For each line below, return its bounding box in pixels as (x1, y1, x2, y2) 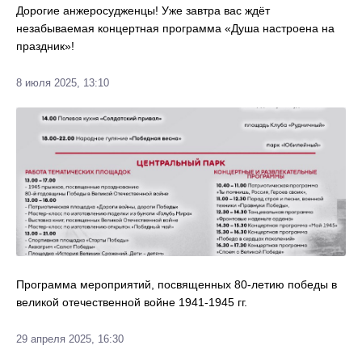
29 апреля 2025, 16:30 (16, 333, 124, 345)
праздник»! (16, 40, 74, 53)
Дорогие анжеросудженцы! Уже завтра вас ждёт (16, 4, 270, 17)
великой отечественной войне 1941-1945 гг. (16, 296, 247, 309)
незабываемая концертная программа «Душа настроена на (16, 22, 335, 35)
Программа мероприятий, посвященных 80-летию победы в (16, 278, 337, 291)
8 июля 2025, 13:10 (16, 77, 109, 89)
